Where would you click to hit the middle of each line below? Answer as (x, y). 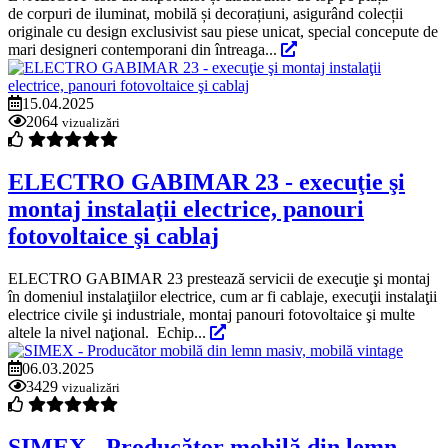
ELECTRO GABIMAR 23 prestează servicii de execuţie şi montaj (219, 279)
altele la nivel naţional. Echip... (109, 333)
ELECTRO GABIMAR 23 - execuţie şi (206, 182)
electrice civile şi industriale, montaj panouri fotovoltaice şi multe (211, 315)
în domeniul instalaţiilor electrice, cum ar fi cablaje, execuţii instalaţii (222, 297)
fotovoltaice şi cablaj (113, 236)
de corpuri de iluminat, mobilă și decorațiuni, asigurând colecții (205, 14)
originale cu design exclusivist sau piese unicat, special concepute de (223, 32)
